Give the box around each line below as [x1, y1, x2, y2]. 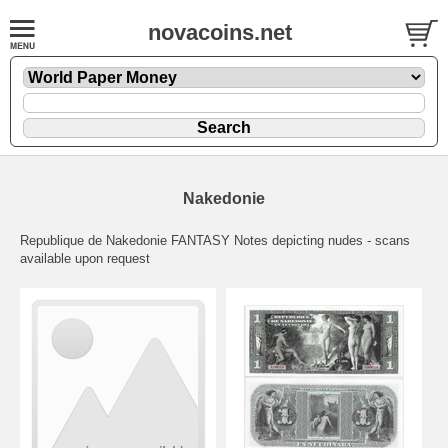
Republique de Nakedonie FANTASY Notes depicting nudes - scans [20, 232, 410, 248]
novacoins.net [147, 20, 292, 45]
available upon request [20, 250, 150, 266]
